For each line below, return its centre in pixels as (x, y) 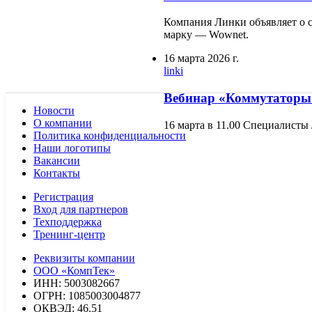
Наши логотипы (72, 148)
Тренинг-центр (69, 234)
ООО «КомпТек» (74, 270)
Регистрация (63, 196)
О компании (63, 123)
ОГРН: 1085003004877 (87, 295)
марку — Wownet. (206, 35)
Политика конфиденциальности (110, 135)
